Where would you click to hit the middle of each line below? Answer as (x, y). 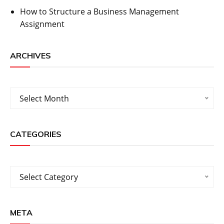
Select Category (49, 177)
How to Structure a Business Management (99, 12)
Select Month (44, 99)
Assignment (42, 24)
